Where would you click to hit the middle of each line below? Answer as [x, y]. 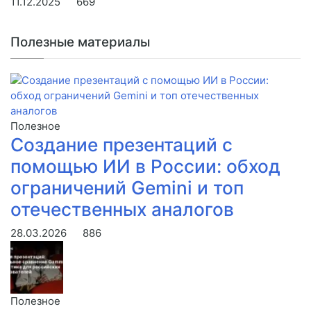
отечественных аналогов [122, 210]
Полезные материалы [80, 42]
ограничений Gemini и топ [127, 188]
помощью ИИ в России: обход [145, 167]
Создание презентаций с [121, 145]
